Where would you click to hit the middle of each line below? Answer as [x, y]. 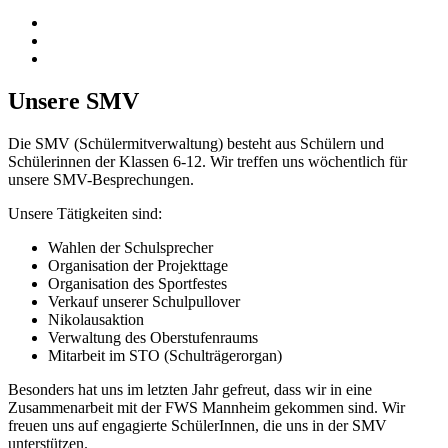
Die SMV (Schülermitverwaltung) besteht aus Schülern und [196, 143]
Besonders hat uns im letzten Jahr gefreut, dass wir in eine [190, 389]
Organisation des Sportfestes [137, 283]
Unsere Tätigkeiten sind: [85, 213]
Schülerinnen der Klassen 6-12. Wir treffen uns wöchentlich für [207, 161]
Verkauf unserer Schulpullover [144, 301]
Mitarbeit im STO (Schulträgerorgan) [165, 355]
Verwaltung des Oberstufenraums [153, 337]
